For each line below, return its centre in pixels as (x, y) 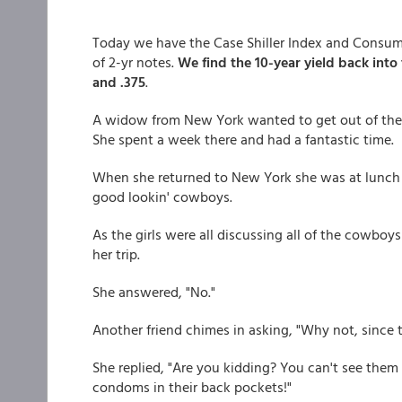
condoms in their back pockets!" (192, 387)
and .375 (119, 82)
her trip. (116, 254)
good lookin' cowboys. (162, 197)
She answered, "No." (154, 292)
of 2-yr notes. (135, 62)
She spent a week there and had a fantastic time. (243, 139)
